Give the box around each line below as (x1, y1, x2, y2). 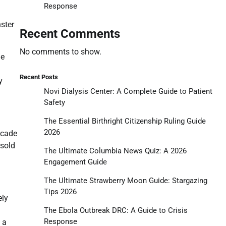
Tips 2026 (43, 187, 77, 196)
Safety (43, 97, 65, 107)
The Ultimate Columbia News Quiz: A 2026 (43, 146, 187, 155)
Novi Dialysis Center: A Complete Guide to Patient (43, 86, 212, 96)
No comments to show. (19, 46, 101, 56)
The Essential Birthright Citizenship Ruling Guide (43, 116, 206, 126)
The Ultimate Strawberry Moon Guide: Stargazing (43, 176, 207, 185)
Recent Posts (19, 73, 58, 81)
